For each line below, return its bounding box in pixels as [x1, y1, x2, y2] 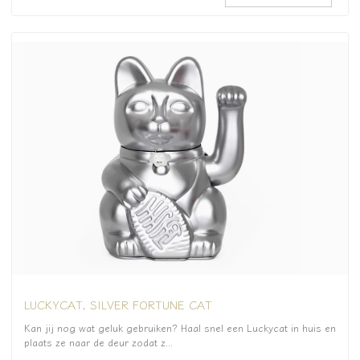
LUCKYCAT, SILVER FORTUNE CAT [24, 296, 212, 313]
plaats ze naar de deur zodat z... [24, 335, 173, 350]
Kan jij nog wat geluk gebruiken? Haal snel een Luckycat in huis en [24, 321, 336, 335]
